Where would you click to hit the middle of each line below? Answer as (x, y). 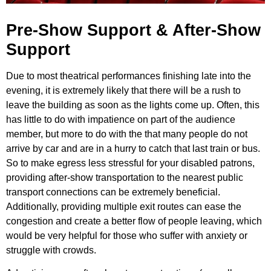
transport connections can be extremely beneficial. (113, 192)
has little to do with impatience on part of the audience (121, 119)
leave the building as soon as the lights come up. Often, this (133, 105)
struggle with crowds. (51, 250)
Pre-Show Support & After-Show (133, 30)
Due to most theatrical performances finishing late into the (129, 76)
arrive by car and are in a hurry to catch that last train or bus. (133, 148)
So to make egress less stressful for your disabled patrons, (130, 163)
